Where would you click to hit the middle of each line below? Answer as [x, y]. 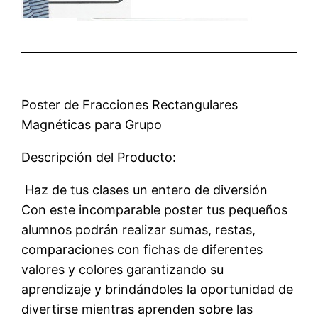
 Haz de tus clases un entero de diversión [145, 190]
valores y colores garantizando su [123, 269]
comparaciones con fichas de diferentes [142, 249]
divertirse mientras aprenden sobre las [137, 309]
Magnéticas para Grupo [92, 124]
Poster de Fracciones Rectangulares [130, 104]
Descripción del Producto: [99, 157]
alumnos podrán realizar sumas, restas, [139, 229]
